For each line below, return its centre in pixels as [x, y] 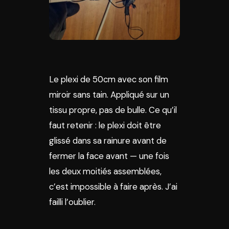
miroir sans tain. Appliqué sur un [109, 95]
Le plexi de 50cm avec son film [109, 79]
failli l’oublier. [72, 202]
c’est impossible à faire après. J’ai [113, 187]
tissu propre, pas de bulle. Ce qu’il [113, 110]
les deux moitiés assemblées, [105, 171]
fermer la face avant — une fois [109, 156]
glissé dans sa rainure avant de [108, 141]
